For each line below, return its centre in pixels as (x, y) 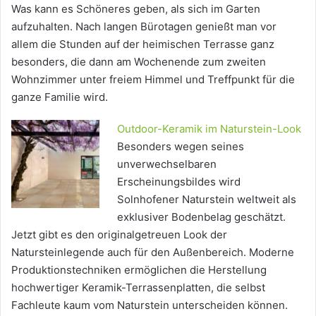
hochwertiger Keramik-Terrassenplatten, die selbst (138, 288)
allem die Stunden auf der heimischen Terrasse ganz (143, 44)
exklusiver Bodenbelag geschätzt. (201, 217)
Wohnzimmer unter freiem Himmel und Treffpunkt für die (153, 80)
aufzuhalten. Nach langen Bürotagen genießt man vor (144, 27)
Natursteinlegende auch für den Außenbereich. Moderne (153, 253)
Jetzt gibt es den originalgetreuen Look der (119, 235)
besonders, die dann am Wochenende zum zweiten (139, 62)
